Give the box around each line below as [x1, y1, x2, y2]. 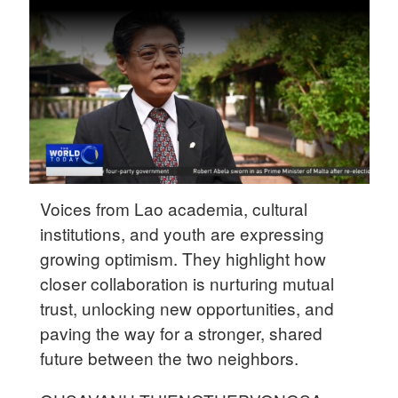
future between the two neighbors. [40, 345, 299, 370]
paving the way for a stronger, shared [40, 320, 323, 345]
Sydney [19, 129, 61, 140]
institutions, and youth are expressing [40, 220, 325, 245]
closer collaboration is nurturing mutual [40, 270, 335, 295]
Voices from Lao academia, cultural [40, 195, 308, 220]
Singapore [19, 193, 77, 204]
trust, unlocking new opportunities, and [40, 295, 335, 320]
